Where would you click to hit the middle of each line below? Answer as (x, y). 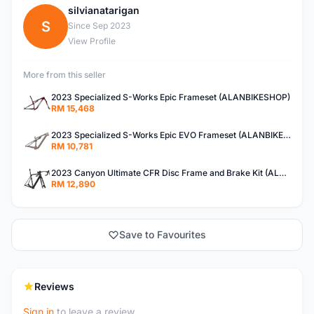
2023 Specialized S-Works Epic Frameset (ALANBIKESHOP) (171, 97)
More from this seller (64, 75)
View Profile (92, 41)
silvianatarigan (104, 10)
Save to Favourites (163, 234)
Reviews (54, 286)
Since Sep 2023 (99, 26)
